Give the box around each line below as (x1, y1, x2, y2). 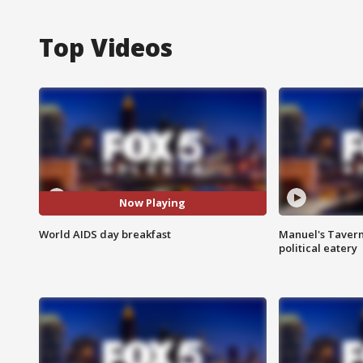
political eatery (278, 240, 357, 255)
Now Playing (119, 195, 186, 211)
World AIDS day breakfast (39, 226, 171, 241)
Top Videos (39, 30, 173, 64)
